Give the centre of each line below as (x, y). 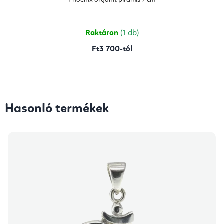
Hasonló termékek (57, 109)
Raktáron (103, 33)
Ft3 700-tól (112, 49)
